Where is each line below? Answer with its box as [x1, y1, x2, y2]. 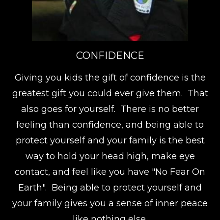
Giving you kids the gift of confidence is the [14, 72, 206, 83]
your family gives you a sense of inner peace [12, 198, 208, 209]
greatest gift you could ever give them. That [12, 88, 208, 99]
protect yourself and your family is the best [15, 135, 205, 146]
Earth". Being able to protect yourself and [18, 182, 202, 193]
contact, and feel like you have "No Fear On [15, 166, 205, 178]
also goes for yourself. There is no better [21, 104, 199, 115]
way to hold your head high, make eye [25, 151, 195, 162]
